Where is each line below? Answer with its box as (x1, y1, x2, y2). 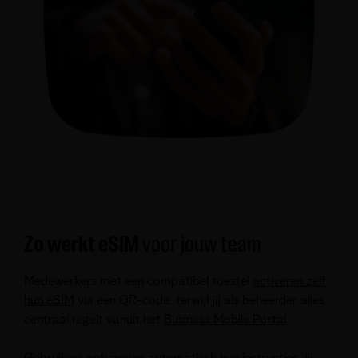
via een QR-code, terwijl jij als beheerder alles (74, 293, 324, 307)
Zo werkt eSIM (24, 231, 142, 257)
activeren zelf (253, 274, 326, 288)
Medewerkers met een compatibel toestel (24, 274, 253, 288)
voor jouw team (142, 231, 261, 257)
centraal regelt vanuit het (24, 312, 164, 326)
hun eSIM (24, 293, 74, 307)
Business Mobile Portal (164, 312, 286, 326)
